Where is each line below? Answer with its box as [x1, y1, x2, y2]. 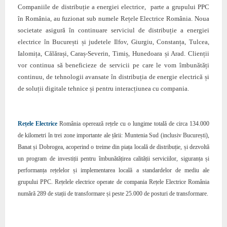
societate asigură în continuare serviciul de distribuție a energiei [17, 26, 210, 34]
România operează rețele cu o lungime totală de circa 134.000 [57, 120, 210, 128]
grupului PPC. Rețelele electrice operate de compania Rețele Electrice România [17, 178, 210, 186]
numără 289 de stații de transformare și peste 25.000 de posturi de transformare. [17, 190, 208, 198]
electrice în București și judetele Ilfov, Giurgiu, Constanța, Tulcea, [17, 38, 210, 46]
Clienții [188, 50, 210, 58]
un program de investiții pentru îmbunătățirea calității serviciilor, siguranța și [17, 155, 210, 163]
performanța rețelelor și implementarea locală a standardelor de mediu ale [17, 167, 210, 174]
